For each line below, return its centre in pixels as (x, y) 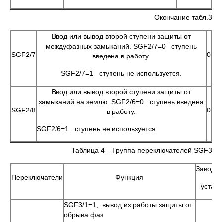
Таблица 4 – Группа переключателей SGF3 (142, 150)
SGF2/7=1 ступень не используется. (121, 73)
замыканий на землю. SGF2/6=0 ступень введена (121, 102)
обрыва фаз (83, 215)
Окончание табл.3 (183, 17)
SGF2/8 (24, 110)
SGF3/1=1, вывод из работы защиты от (128, 205)
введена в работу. (121, 56)
